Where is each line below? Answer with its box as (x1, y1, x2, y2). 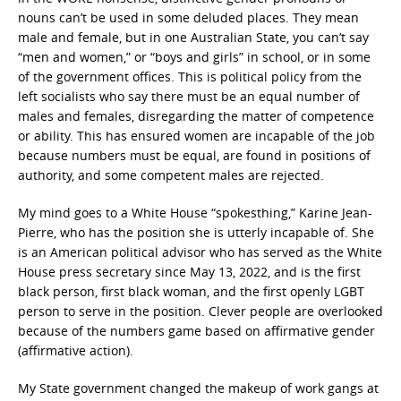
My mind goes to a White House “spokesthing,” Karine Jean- (18, 204, 372, 221)
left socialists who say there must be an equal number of (18, 88, 360, 105)
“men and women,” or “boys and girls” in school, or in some (18, 48, 371, 65)
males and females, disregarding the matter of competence (18, 107, 374, 124)
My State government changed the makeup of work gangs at (18, 380, 379, 397)
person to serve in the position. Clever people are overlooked (18, 303, 383, 320)
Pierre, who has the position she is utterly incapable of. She (18, 224, 374, 241)
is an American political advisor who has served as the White (18, 243, 382, 260)
